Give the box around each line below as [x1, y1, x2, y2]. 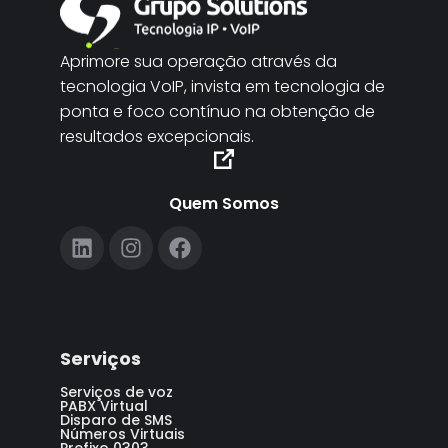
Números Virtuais [60, 424, 185, 444]
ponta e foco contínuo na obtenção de [60, 100, 375, 123]
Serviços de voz [60, 382, 173, 402]
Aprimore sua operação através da [60, 50, 337, 73]
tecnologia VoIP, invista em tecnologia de [60, 75, 385, 98]
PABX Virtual [60, 396, 148, 416]
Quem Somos [169, 192, 279, 215]
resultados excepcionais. [60, 125, 254, 148]
